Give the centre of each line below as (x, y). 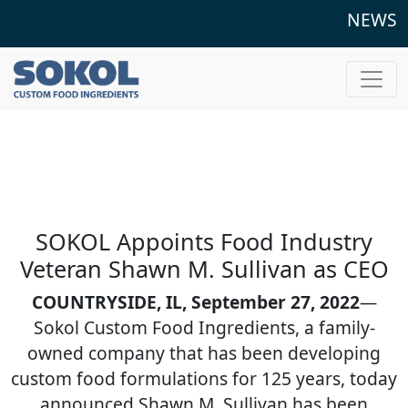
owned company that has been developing (204, 353)
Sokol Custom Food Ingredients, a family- (204, 327)
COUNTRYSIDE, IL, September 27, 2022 (195, 302)
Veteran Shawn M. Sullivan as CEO (204, 269)
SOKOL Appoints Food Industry (204, 241)
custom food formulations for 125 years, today (204, 378)
